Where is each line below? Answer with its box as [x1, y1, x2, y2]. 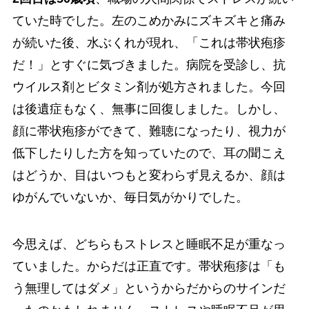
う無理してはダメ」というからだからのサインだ [12, 281, 286, 295]
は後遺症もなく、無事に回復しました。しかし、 [12, 102, 286, 117]
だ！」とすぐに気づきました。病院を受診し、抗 [12, 58, 286, 72]
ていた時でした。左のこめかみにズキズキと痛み [12, 14, 286, 28]
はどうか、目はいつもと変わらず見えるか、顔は [12, 168, 286, 183]
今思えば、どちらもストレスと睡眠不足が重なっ [12, 237, 286, 251]
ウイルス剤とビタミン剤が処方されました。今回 [12, 80, 286, 94]
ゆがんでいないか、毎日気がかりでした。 [12, 190, 248, 205]
